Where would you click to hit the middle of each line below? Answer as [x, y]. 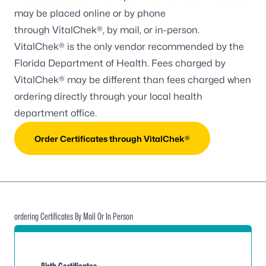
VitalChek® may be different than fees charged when [133, 80]
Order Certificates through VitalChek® [112, 138]
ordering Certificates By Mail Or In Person [74, 216]
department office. [56, 113]
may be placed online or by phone [90, 13]
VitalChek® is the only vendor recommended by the [129, 47]
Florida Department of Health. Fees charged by [120, 63]
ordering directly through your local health [108, 96]
